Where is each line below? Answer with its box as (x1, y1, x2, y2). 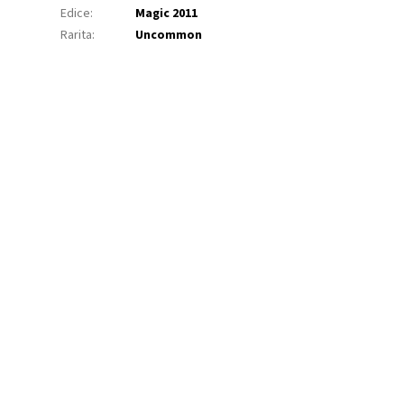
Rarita (60, 26, 93, 45)
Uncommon (135, 26, 203, 45)
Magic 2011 (135, 5, 198, 23)
